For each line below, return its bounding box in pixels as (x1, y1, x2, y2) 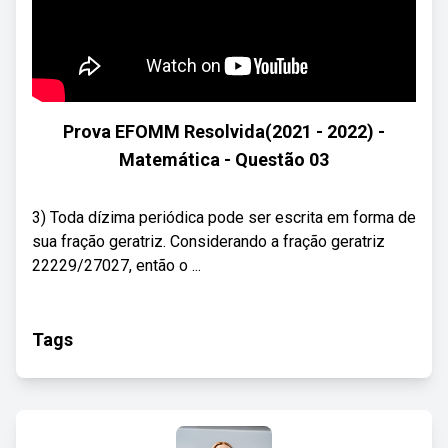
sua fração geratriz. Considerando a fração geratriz (32, 232, 385, 251)
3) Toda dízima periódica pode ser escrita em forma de (32, 208, 416, 227)
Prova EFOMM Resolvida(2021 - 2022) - (63, 121, 385, 142)
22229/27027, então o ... (32, 256, 201, 275)
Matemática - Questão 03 (119, 149, 329, 170)
